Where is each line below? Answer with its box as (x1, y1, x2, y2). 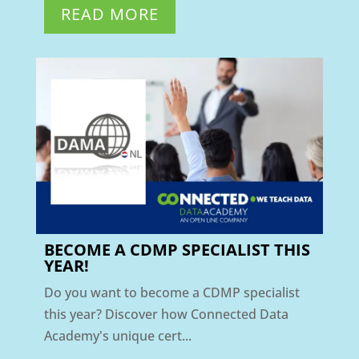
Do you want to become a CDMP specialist (43, 283, 300, 301)
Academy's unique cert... (43, 326, 192, 345)
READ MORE (60, 3, 159, 26)
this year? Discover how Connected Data (43, 305, 288, 323)
